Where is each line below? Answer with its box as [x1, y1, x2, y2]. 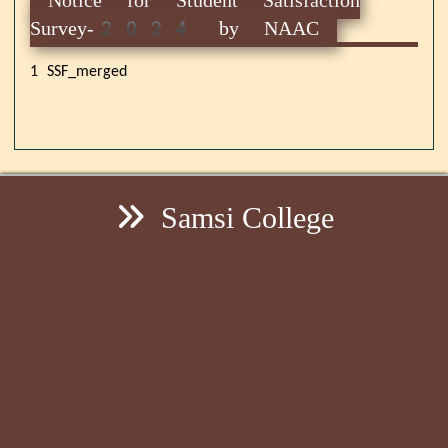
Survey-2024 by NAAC [30, 15, 319, 40]
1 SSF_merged [30, 63, 127, 80]
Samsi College [152, 200, 334, 234]
